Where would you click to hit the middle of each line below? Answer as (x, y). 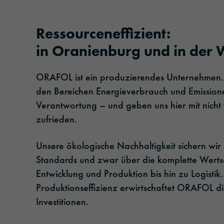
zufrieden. (58, 119)
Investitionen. (62, 202)
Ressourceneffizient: (103, 34)
